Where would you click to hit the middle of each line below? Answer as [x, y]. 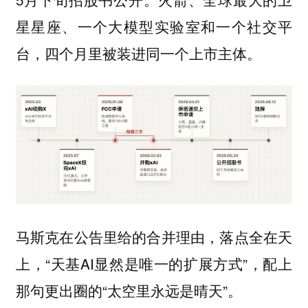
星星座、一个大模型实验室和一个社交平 [154, 26]
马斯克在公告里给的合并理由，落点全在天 [154, 236]
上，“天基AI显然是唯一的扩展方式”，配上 [154, 263]
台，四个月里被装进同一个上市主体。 [138, 53]
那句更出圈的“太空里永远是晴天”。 [129, 290]
